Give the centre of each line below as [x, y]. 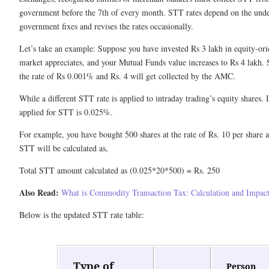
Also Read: [39, 193]
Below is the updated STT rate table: [82, 215]
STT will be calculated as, [64, 148]
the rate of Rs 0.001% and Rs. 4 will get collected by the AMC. [127, 76]
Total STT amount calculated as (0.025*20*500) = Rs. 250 [119, 171]
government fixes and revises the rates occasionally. [108, 26]
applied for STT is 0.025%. [66, 112]
